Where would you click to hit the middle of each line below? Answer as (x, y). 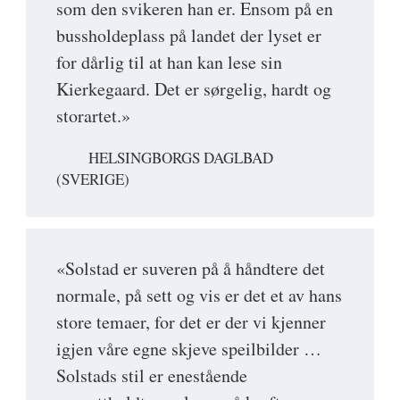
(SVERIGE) (93, 179)
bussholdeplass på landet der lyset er (189, 36)
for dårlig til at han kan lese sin (169, 62)
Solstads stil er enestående (152, 376)
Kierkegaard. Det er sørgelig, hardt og (194, 89)
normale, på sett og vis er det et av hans (199, 296)
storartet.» (93, 116)
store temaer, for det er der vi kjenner (191, 322)
